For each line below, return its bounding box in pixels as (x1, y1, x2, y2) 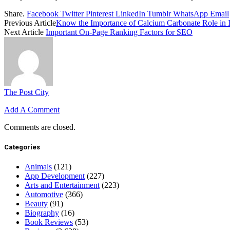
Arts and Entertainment (25, 181, 100, 190)
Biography (25, 208, 59, 218)
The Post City (4, 87, 49, 97)
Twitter (61, 9, 84, 18)
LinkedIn (116, 9, 145, 18)
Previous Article (4, 18, 56, 27)
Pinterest (86, 9, 113, 18)
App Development (25, 171, 85, 181)
